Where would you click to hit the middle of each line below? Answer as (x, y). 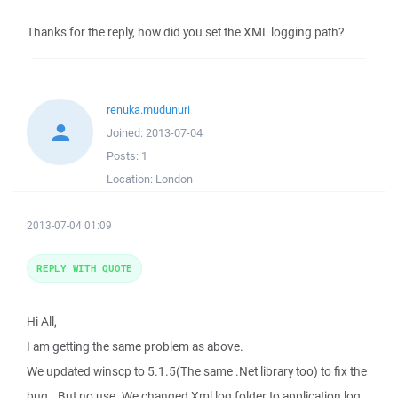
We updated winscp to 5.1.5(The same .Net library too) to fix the (197, 371)
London (174, 179)
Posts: (124, 156)
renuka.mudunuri (148, 110)
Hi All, (42, 322)
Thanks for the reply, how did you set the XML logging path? (185, 32)
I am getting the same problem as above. (135, 346)
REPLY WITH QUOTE (84, 268)
